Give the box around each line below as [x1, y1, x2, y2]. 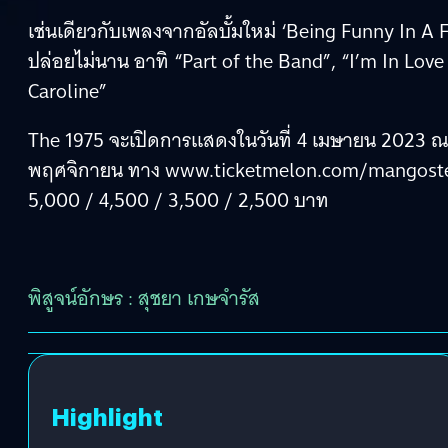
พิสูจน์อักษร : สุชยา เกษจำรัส [28, 280, 260, 315]
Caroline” [28, 73, 107, 108]
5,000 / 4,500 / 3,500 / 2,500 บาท [28, 182, 329, 217]
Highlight [51, 398, 163, 433]
